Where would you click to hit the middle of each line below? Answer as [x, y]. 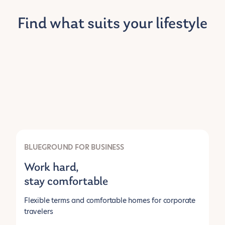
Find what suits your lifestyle [113, 24]
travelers [39, 211]
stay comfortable [66, 182]
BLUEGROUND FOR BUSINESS [74, 147]
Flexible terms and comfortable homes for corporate [110, 200]
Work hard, [52, 168]
